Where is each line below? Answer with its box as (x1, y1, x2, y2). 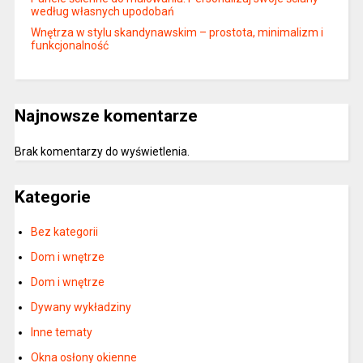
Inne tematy (30, 326, 92, 340)
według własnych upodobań (30, 5, 174, 19)
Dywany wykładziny (30, 301, 131, 314)
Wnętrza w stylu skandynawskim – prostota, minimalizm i (30, 26, 323, 40)
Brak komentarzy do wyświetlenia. (14, 144, 190, 158)
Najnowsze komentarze (14, 106, 198, 126)
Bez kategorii (30, 225, 98, 239)
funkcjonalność (30, 39, 109, 53)
